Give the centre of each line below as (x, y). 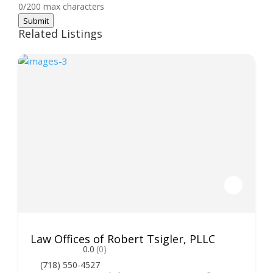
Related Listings (60, 34)
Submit (36, 21)
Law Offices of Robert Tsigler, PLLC (123, 239)
